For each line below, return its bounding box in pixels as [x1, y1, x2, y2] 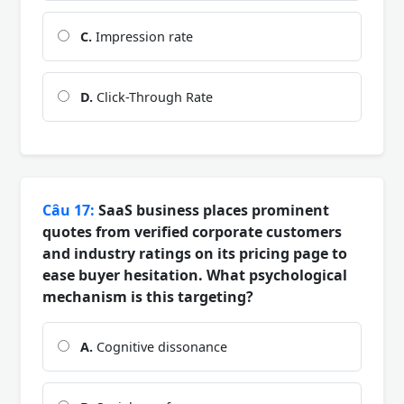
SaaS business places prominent [95, 199, 329, 220]
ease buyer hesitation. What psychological [42, 264, 347, 285]
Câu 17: [42, 199, 95, 220]
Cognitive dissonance [93, 337, 227, 355]
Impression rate [92, 27, 193, 45]
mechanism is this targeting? [42, 286, 253, 307]
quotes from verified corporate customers [42, 221, 342, 242]
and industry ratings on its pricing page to [42, 243, 347, 263]
